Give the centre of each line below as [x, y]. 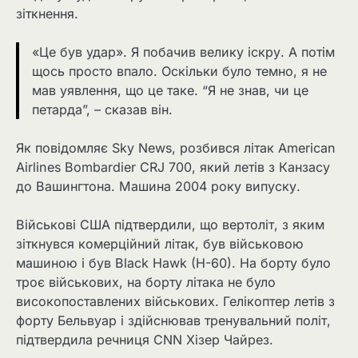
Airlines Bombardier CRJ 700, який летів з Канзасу [173, 167]
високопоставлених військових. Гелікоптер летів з [175, 302]
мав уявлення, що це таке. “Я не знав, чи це [170, 90]
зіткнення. [47, 13]
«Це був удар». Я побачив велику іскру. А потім [183, 52]
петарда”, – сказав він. [102, 109]
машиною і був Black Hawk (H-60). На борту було [173, 263]
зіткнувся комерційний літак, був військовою [160, 244]
